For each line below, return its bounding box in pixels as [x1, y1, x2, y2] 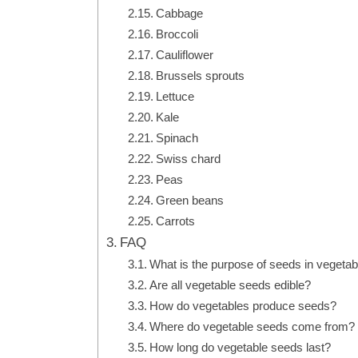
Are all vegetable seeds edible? [149, 277, 312, 292]
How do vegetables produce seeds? [149, 298, 337, 312]
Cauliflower [156, 47, 214, 62]
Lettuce [156, 89, 195, 103]
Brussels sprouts [156, 68, 245, 82]
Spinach [156, 130, 199, 145]
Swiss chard [156, 151, 221, 165]
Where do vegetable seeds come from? [149, 319, 356, 333]
